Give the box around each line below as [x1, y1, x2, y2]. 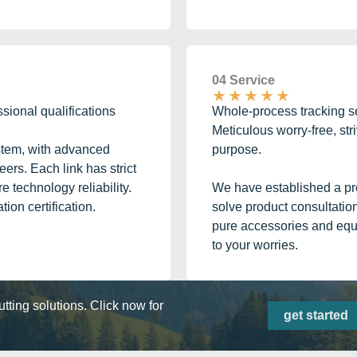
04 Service [212, 73, 278, 87]
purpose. [212, 142, 261, 156]
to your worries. [212, 237, 298, 252]
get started [284, 308, 348, 322]
